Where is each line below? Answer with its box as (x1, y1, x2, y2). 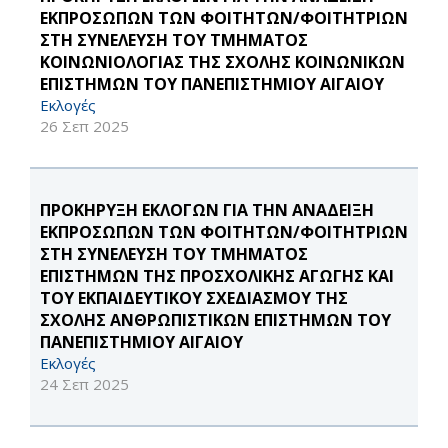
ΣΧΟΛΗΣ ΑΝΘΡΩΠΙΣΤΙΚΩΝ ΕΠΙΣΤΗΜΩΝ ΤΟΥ (40, 309, 391, 331)
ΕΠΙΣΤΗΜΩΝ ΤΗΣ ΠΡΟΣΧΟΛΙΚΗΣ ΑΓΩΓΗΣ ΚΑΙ (40, 265, 394, 287)
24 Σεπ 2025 (40, 374, 129, 394)
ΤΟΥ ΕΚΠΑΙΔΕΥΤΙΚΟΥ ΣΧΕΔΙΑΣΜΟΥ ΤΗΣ (40, 287, 348, 309)
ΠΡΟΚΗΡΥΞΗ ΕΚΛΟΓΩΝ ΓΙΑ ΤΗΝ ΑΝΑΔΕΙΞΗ (40, 199, 374, 221)
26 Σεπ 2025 (40, 116, 129, 136)
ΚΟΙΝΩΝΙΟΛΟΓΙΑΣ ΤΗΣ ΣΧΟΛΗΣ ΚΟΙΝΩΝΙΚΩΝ (40, 51, 405, 73)
